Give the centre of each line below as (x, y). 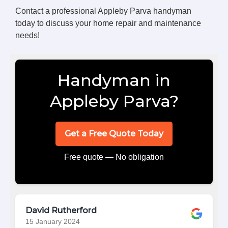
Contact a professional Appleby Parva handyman (103, 11)
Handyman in (114, 80)
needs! (27, 35)
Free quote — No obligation (114, 157)
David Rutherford (61, 210)
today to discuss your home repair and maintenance (108, 23)
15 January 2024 (53, 221)
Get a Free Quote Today (114, 133)
